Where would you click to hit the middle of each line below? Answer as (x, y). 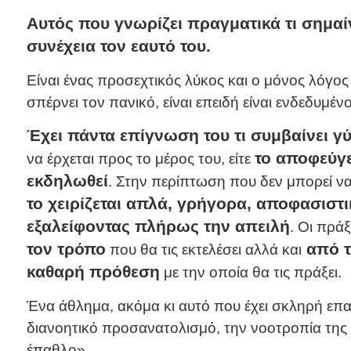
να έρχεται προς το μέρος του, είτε (140, 159)
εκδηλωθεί (67, 181)
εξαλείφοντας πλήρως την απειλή (158, 226)
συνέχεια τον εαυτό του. (118, 46)
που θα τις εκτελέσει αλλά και (203, 250)
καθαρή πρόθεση (93, 272)
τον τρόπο (66, 249)
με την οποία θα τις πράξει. (250, 273)
